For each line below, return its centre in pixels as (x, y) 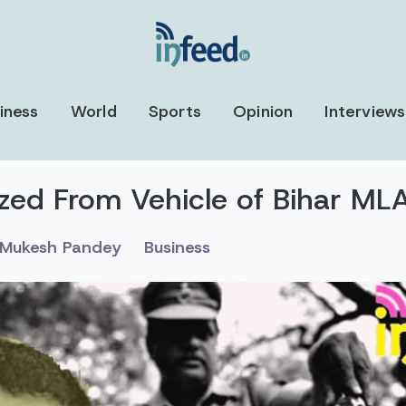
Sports (174, 111)
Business (177, 247)
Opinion (263, 111)
